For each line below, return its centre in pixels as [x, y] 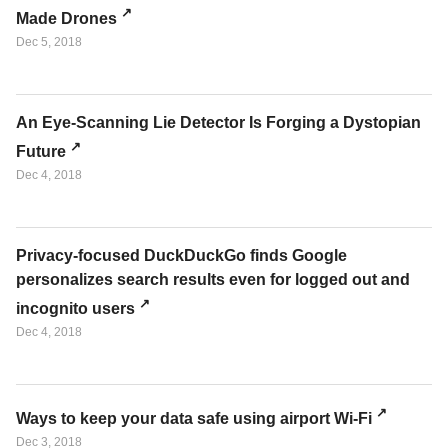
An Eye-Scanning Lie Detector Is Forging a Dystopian [218, 122]
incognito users [75, 309]
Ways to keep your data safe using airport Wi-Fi [194, 418]
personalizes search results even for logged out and [213, 279]
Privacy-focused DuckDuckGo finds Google [181, 255]
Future [41, 151]
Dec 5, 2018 [49, 41]
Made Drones [66, 18]
